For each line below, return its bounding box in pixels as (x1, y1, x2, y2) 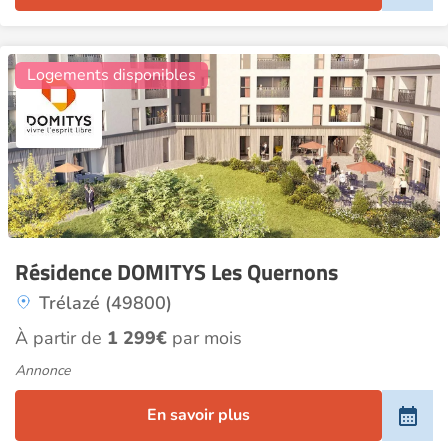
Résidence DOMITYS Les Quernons (15, 255, 338, 289)
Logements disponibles (27, 64, 196, 86)
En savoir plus (147, 404, 250, 426)
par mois (167, 326, 242, 350)
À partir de (15, 326, 107, 350)
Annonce (15, 361, 70, 380)
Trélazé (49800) (39, 291, 172, 315)
